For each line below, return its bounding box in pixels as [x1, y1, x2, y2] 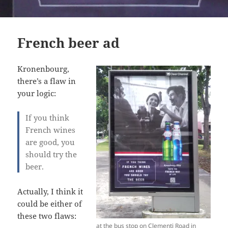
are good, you [25, 137, 75, 148]
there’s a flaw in [17, 76, 76, 87]
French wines [25, 125, 76, 135]
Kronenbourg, [17, 64, 70, 74]
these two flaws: [17, 211, 77, 221]
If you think [25, 112, 70, 123]
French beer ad [17, 34, 120, 52]
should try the [25, 149, 77, 160]
